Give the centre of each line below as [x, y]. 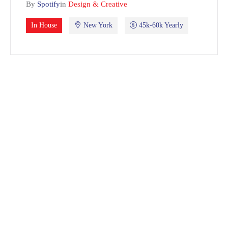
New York [97, 25]
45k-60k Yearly [160, 25]
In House [44, 25]
